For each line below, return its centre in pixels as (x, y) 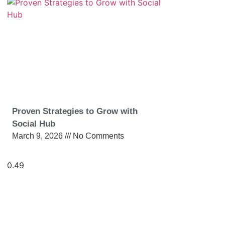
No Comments (97, 136)
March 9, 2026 (38, 136)
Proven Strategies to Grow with (75, 111)
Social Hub (34, 124)
